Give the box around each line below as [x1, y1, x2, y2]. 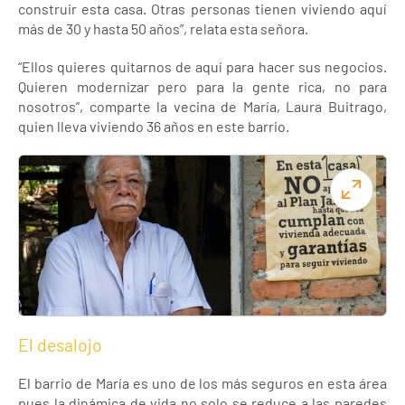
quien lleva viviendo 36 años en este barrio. [18, 118, 289, 135]
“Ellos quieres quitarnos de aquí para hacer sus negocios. [18, 58, 387, 75]
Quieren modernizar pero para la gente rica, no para [18, 78, 387, 95]
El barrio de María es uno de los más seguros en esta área [18, 373, 387, 391]
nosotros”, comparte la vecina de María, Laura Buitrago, [18, 98, 387, 115]
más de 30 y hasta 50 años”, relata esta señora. [18, 20, 308, 37]
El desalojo [18, 333, 102, 355]
